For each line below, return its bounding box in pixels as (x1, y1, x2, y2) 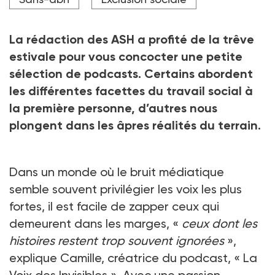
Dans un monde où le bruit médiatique (9, 164, 224, 179)
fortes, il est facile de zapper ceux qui (9, 198, 219, 214)
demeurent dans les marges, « (9, 215, 182, 231)
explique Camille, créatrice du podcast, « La (9, 250, 257, 265)
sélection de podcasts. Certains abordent (9, 66, 253, 81)
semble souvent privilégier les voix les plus (9, 181, 242, 196)
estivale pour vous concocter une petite (9, 48, 242, 64)
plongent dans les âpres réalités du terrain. (9, 117, 261, 133)
